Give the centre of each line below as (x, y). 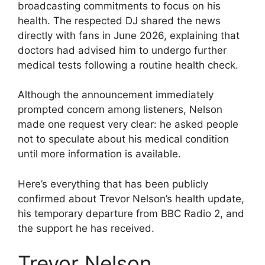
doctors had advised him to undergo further (122, 50)
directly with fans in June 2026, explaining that (129, 35)
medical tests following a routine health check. (128, 65)
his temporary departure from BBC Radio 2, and (131, 213)
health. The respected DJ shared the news (119, 20)
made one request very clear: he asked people (128, 125)
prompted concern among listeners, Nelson (120, 110)
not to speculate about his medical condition (123, 139)
